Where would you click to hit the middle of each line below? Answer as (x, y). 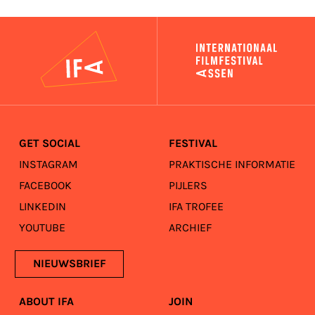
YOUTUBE (43, 228)
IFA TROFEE (196, 207)
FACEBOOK (46, 186)
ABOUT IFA (47, 302)
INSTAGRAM (49, 165)
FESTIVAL (193, 143)
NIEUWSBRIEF (69, 264)
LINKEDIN (43, 207)
